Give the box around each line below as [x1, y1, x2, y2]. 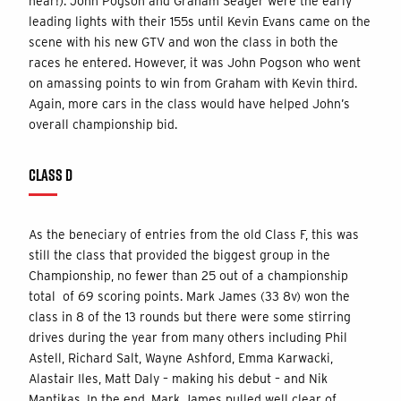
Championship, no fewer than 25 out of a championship [29, 268, 348, 283]
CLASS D [29, 163, 73, 186]
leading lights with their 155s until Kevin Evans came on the [29, 13, 371, 29]
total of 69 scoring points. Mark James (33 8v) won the [29, 288, 350, 303]
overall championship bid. [29, 116, 177, 132]
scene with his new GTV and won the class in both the [29, 34, 338, 49]
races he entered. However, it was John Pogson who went [29, 55, 361, 70]
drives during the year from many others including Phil [29, 329, 347, 345]
